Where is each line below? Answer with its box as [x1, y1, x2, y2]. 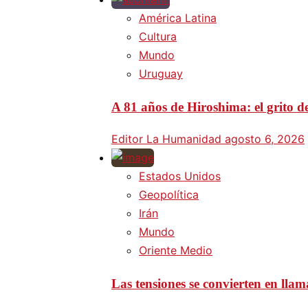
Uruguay [139, 66, 183, 80]
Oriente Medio [139, 243, 212, 258]
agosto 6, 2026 [225, 132, 305, 146]
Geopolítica [139, 188, 199, 202]
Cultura [139, 29, 177, 43]
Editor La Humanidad [111, 132, 225, 146]
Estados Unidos [139, 169, 221, 184]
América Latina [139, 10, 217, 25]
